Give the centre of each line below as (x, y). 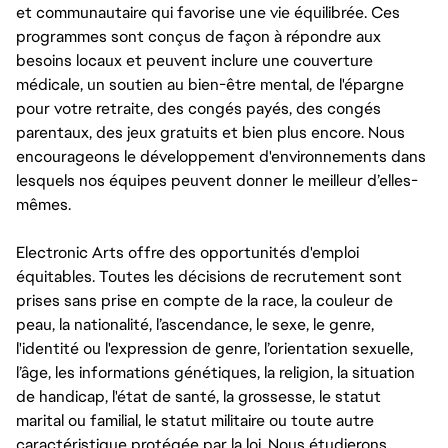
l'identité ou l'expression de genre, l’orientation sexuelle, (214, 348)
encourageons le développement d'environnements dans (221, 156)
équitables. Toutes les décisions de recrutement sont (209, 276)
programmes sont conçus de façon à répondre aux (198, 36)
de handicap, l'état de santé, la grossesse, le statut (198, 396)
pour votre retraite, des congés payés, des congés (198, 108)
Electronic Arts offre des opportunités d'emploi (187, 252)
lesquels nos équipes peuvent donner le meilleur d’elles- (217, 180)
